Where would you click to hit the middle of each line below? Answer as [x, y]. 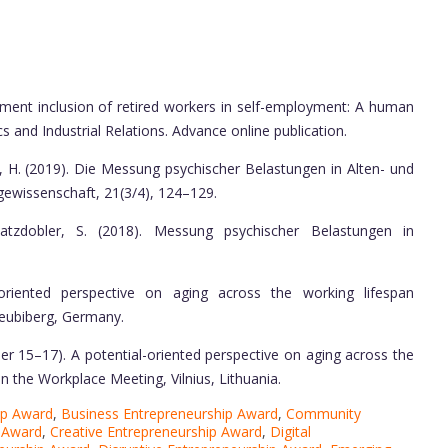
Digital [290, 432]
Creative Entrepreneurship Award [156, 432]
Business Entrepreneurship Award [169, 414]
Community [323, 414]
